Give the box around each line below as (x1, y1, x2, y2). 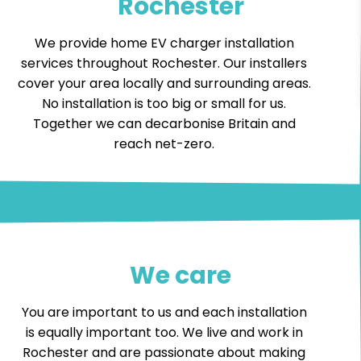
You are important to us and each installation (21, 302, 307, 322)
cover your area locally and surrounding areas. (17, 73, 311, 93)
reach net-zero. (114, 134, 215, 153)
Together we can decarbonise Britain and (32, 114, 296, 133)
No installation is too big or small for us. (42, 93, 287, 113)
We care (130, 258, 231, 293)
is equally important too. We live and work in (25, 322, 303, 342)
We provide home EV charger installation (34, 33, 294, 52)
